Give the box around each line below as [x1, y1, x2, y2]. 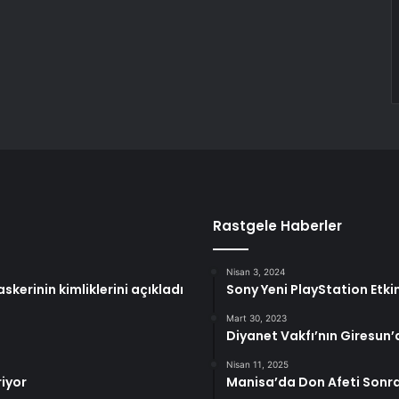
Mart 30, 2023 [226, 313, 287, 323]
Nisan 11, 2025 [226, 359, 289, 370]
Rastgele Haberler [213, 216, 342, 235]
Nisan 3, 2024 [226, 266, 285, 277]
